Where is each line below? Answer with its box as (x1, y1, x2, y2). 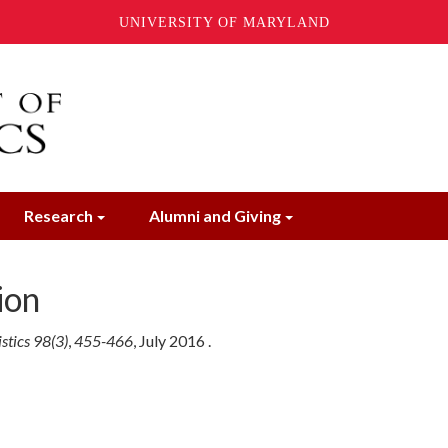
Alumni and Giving (149, 206, 281, 225)
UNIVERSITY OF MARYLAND (118, 14, 330, 30)
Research (24, 206, 93, 225)
